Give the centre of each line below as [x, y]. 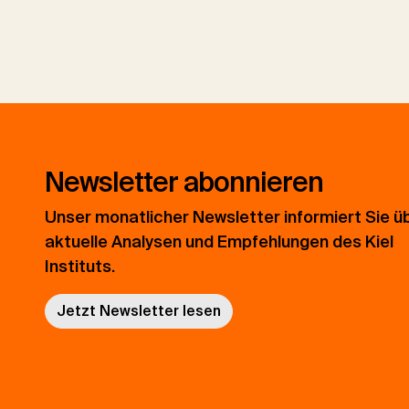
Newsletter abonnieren [184, 183]
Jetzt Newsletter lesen [138, 311]
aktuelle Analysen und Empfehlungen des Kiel [219, 242]
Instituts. [79, 267]
